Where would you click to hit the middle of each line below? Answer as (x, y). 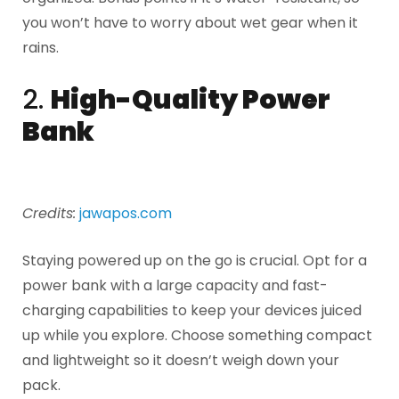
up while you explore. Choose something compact (197, 336)
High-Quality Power (191, 99)
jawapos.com (126, 213)
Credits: (49, 213)
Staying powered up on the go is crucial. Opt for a (195, 261)
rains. (41, 48)
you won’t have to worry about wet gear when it (190, 23)
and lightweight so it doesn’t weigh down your (181, 361)
